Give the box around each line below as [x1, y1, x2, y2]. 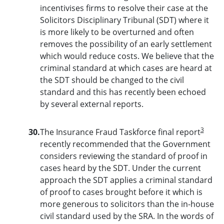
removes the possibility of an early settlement [39, 38, 212, 49]
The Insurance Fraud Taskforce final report [39, 126, 200, 137]
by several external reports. [39, 98, 143, 109]
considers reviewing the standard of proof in [39, 150, 207, 161]
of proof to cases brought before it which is [39, 186, 202, 197]
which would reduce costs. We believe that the [39, 50, 214, 61]
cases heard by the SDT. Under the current [39, 162, 201, 173]
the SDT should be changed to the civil [39, 74, 184, 85]
